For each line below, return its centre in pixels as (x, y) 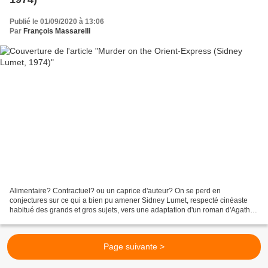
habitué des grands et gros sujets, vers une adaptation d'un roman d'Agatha (132, 210)
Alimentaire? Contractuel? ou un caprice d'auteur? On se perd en (115, 191)
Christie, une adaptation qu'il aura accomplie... (85, 220)
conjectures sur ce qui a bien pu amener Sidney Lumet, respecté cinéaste (129, 201)
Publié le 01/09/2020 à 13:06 (57, 21)
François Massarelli (57, 31)
